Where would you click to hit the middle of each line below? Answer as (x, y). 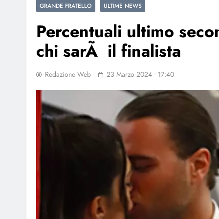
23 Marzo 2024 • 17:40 (140, 74)
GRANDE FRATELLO (66, 6)
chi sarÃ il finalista (109, 51)
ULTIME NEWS (123, 6)
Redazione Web (68, 74)
